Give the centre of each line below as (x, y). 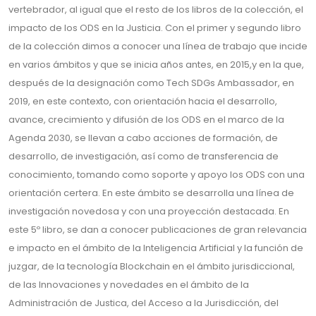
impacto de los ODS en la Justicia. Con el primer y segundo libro (155, 28)
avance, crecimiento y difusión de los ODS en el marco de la (146, 119)
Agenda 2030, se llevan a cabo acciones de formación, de (143, 138)
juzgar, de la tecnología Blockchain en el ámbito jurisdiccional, (152, 266)
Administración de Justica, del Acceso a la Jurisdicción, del (144, 303)
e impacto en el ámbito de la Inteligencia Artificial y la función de (156, 248)
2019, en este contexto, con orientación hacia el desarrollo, (143, 101)
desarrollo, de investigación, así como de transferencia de (144, 156)
